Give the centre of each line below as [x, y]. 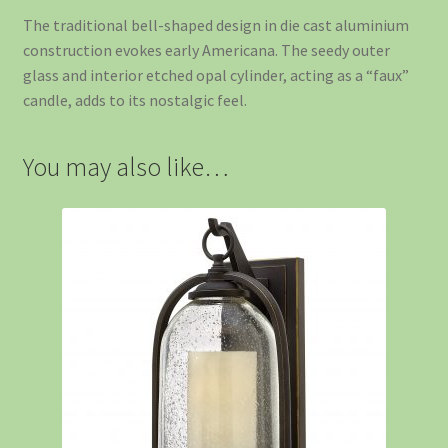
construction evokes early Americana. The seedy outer [206, 49]
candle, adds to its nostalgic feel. [134, 99]
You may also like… [125, 166]
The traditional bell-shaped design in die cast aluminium [215, 24]
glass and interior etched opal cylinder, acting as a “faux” [215, 74]
